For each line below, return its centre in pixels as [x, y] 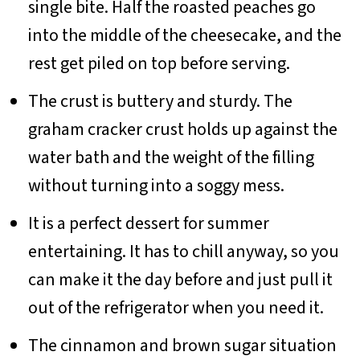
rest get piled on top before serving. [159, 63]
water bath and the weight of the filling [171, 157]
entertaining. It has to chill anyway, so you [183, 251]
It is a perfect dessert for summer [148, 223]
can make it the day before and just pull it [180, 279]
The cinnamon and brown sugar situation [182, 345]
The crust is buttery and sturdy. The [160, 101]
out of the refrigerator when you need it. [176, 307]
